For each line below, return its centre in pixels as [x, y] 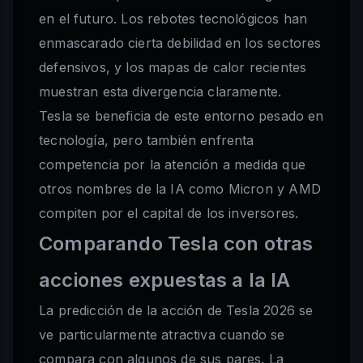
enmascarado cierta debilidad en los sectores [180, 43]
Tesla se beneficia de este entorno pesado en [181, 116]
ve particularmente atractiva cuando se [162, 335]
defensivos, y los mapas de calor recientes [173, 68]
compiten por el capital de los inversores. [169, 214]
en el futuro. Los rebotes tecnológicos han [173, 19]
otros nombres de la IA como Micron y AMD [180, 189]
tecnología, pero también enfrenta [147, 141]
